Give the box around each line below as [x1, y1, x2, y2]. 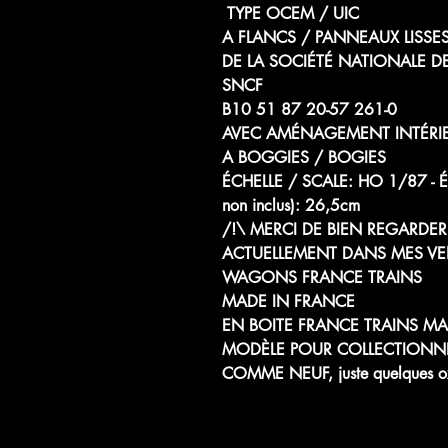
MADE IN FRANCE [222, 291, 355, 313]
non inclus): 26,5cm [222, 195, 365, 217]
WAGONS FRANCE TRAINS [222, 267, 422, 289]
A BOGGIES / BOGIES [222, 147, 386, 169]
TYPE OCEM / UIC [222, 3, 359, 25]
